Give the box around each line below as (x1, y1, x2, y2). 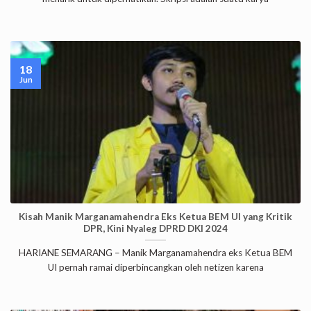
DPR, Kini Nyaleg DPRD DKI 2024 (83, 222, 228, 234)
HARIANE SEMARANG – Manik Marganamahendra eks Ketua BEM (19, 246, 292, 258)
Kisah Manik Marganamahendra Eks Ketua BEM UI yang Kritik (19, 210, 292, 222)
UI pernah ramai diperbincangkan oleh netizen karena (47, 261, 264, 273)
